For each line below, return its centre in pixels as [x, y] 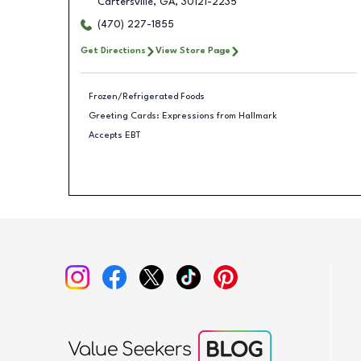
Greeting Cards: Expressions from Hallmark [183, 116]
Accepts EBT [115, 135]
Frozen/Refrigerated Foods [147, 96]
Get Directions [113, 51]
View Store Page [193, 51]
